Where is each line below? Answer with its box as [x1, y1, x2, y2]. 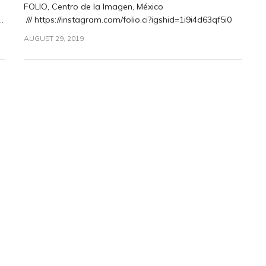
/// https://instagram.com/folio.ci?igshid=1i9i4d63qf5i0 [23, 14, 232, 25]
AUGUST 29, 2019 [23, 34, 84, 43]
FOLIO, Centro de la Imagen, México [23, 1, 163, 12]
